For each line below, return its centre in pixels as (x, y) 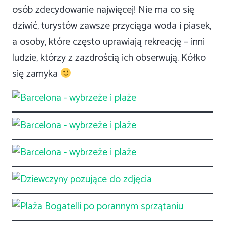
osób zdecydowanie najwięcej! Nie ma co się (103, 10)
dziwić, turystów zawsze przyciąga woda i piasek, (112, 26)
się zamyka (36, 74)
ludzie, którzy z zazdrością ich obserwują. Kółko (109, 58)
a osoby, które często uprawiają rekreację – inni (108, 42)
